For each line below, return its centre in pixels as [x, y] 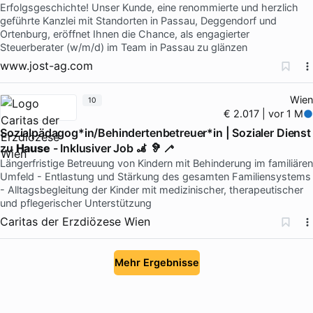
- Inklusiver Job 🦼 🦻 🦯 [112, 148]
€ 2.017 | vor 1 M [264, 114]
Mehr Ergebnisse [156, 262]
